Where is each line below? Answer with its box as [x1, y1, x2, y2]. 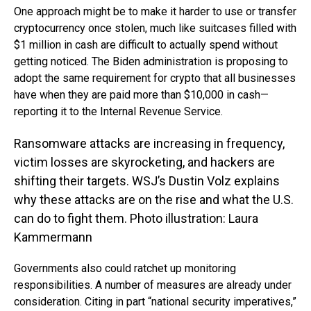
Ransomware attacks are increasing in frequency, [14, 136, 285, 151]
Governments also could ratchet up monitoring [14, 262, 236, 275]
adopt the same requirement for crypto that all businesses [14, 72, 296, 85]
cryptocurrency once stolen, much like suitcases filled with [14, 22, 296, 35]
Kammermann [14, 230, 92, 244]
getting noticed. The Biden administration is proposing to [14, 55, 288, 68]
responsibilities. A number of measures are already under [14, 278, 292, 292]
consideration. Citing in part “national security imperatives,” [14, 295, 296, 308]
